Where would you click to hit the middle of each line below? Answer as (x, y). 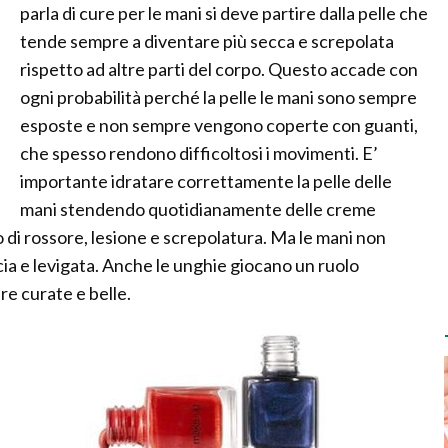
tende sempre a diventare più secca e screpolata (207, 41)
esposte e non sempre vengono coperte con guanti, (219, 125)
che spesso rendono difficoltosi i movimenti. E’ (199, 153)
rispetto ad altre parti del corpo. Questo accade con (219, 69)
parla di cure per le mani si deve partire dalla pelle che (224, 13)
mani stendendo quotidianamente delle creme (198, 209)
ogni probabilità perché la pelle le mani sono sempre (218, 97)
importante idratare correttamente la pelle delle (206, 181)
